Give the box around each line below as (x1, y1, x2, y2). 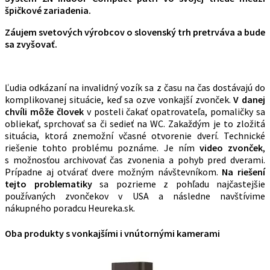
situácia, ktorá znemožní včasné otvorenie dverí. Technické (5, 130, 265, 142)
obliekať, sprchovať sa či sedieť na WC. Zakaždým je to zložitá (5, 118, 265, 130)
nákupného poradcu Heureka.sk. (5, 202, 135, 215)
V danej (233, 93, 265, 106)
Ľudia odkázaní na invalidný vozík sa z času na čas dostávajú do (5, 81, 265, 94)
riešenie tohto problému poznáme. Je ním (5, 142, 199, 154)
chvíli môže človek (5, 105, 84, 118)
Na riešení (222, 166, 266, 178)
